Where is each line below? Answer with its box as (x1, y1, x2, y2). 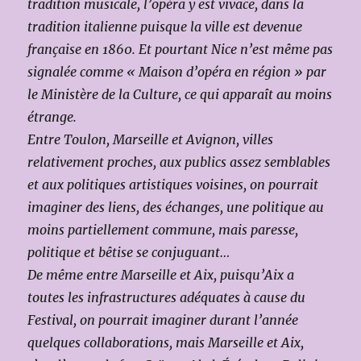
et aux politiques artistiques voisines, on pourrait (27, 176, 319, 193)
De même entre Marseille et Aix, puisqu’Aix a (27, 266, 295, 283)
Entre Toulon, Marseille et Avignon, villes (27, 131, 274, 147)
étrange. (27, 108, 77, 125)
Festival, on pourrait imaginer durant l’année (27, 311, 299, 328)
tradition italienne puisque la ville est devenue (27, 18, 303, 35)
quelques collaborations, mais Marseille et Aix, (27, 334, 305, 351)
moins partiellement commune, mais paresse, (27, 221, 299, 238)
